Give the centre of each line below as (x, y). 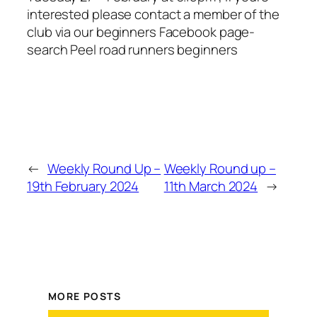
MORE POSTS (85, 296)
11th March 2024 (211, 186)
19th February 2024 (83, 186)
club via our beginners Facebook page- (141, 32)
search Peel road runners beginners (132, 50)
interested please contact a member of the (153, 15)
